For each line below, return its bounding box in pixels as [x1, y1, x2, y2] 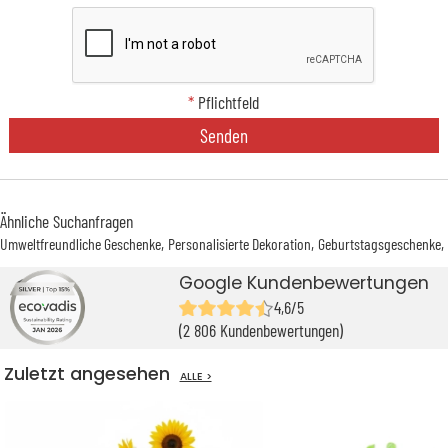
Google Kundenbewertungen [179, 271, 430, 296]
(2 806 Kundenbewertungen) [179, 319, 344, 342]
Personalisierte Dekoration [168, 234, 311, 254]
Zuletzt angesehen [3, 362, 180, 387]
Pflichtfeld [194, 90, 260, 113]
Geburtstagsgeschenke [318, 234, 441, 254]
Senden [199, 123, 248, 147]
